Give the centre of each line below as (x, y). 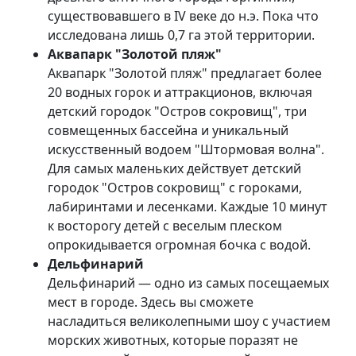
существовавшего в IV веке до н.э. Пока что (183, 16)
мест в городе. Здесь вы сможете (151, 302)
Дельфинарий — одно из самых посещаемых (188, 283)
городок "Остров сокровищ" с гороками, (175, 188)
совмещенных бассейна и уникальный (168, 131)
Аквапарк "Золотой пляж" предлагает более (185, 74)
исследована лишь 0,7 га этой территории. (181, 35)
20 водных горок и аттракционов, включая (180, 93)
